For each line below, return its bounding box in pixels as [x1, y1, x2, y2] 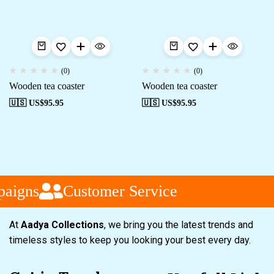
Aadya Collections [21, 219, 104, 231]
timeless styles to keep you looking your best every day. [9, 234, 253, 246]
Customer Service [59, 182, 174, 200]
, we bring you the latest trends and [104, 219, 253, 231]
